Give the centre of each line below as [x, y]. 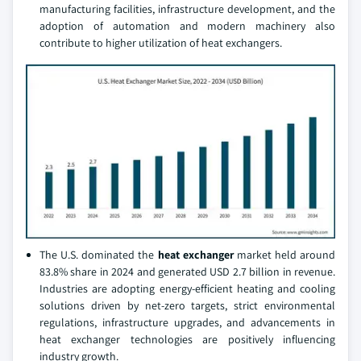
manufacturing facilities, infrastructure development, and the [187, 9]
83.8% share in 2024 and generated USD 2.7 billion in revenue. [187, 272]
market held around [286, 255]
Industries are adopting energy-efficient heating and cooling [187, 288]
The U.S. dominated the [99, 255]
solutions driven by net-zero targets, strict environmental [187, 305]
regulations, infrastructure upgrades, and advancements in [187, 322]
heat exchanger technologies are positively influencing [187, 339]
